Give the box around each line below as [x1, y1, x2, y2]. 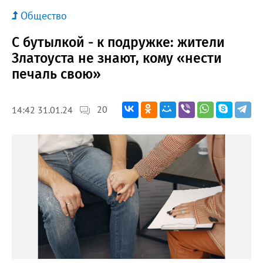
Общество [21, 8, 67, 22]
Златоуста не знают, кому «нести [12, 49, 222, 66]
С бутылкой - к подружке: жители [12, 33, 225, 50]
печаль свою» [12, 65, 101, 82]
